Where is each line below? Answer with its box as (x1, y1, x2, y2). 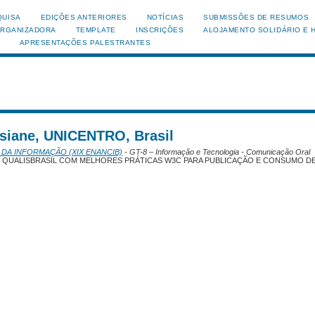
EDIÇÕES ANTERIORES (40, 13, 127, 21)
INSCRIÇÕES (136, 26, 184, 34)
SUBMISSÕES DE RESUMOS (203, 13, 309, 21)
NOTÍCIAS (146, 13, 184, 21)
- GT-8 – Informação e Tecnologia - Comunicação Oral (122, 147, 311, 156)
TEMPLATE (75, 26, 117, 34)
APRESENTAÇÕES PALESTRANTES (19, 39, 151, 46)
